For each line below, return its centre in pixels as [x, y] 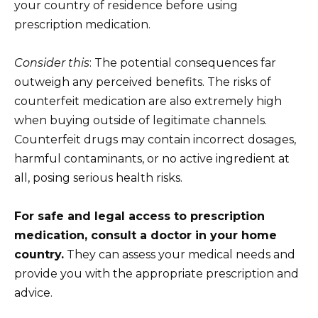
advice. [33, 292]
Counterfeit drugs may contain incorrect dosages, [155, 139]
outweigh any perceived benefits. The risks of [143, 82]
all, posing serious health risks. [98, 177]
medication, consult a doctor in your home [146, 235]
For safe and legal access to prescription [139, 216]
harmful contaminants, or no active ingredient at [152, 158]
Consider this [52, 62]
